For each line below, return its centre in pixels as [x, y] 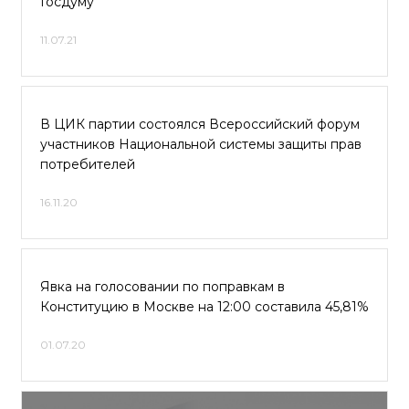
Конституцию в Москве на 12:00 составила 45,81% [204, 307]
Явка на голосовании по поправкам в [163, 287]
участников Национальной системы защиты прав [201, 144]
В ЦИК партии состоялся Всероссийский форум [200, 124]
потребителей [88, 164]
